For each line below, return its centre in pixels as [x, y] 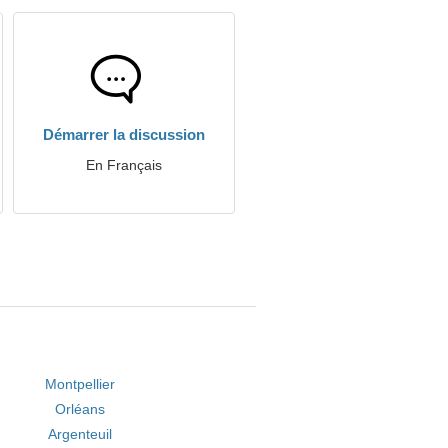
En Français [124, 165]
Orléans [80, 409]
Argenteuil [80, 434]
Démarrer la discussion [124, 134]
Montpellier [80, 384]
